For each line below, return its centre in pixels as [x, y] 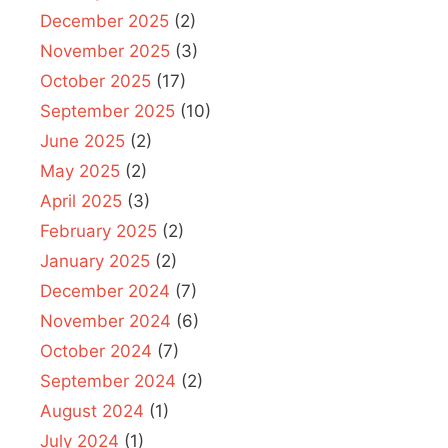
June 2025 [82, 140]
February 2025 [98, 230]
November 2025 [105, 50]
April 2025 [81, 200]
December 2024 [105, 290]
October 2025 [95, 80]
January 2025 [95, 260]
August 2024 [92, 410]
